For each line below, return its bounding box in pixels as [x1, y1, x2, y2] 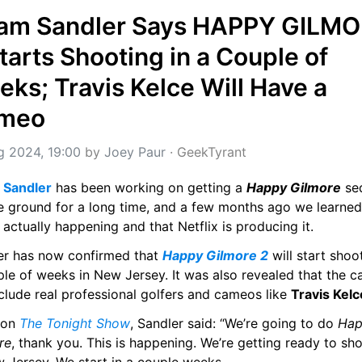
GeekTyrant [177, 144, 246, 160]
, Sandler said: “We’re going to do [130, 315, 338, 331]
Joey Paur [104, 144, 166, 160]
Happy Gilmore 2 [162, 247, 268, 263]
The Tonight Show [19, 315, 130, 331]
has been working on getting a [52, 179, 246, 196]
